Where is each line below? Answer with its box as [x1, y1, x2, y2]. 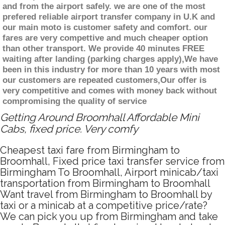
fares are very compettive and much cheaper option [3, 33, 208, 43]
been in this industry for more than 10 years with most [3, 65, 220, 75]
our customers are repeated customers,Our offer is [3, 75, 206, 85]
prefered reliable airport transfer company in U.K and [3, 12, 215, 22]
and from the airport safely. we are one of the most [3, 2, 205, 12]
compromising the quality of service [3, 96, 147, 106]
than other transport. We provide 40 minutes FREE [3, 44, 204, 54]
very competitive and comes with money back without [3, 86, 217, 96]
